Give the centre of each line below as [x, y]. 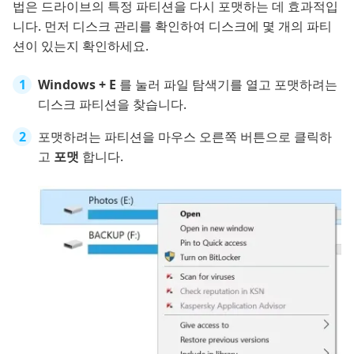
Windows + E [79, 85]
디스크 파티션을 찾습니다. [112, 105]
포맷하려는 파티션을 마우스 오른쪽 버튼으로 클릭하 [185, 137]
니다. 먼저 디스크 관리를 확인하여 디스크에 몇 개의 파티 [172, 26]
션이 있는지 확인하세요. [81, 46]
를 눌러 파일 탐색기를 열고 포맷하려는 [228, 85]
